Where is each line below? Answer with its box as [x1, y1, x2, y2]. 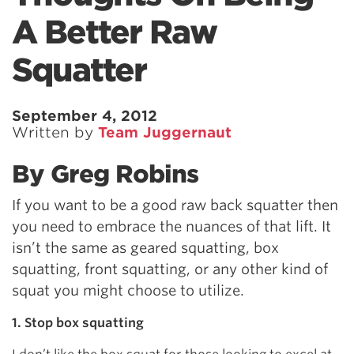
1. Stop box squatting [12, 315, 144, 330]
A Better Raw [12, 13, 217, 51]
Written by [12, 124, 98, 141]
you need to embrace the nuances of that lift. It [12, 218, 331, 235]
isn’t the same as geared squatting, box [12, 239, 279, 256]
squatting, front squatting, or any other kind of [12, 261, 328, 277]
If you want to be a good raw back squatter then [12, 197, 338, 213]
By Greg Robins [12, 160, 198, 188]
